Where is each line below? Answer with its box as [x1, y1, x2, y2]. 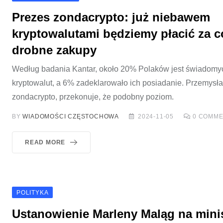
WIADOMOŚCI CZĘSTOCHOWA [22, 113, 119, 120]
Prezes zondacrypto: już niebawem [12, 10, 210, 24]
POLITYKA [16, 189, 49, 196]
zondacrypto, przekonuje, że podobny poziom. [12, 93, 174, 101]
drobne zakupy [12, 43, 97, 57]
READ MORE [25, 139, 66, 146]
